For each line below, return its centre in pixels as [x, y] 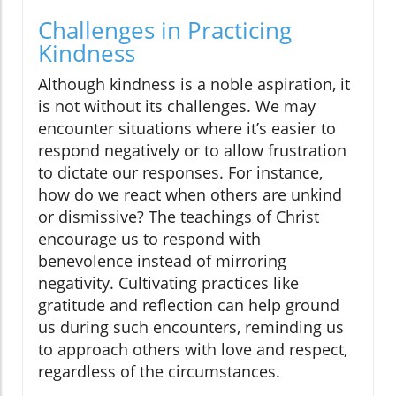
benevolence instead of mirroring [162, 261]
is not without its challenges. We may [177, 107]
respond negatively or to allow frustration [192, 151]
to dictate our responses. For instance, [180, 173]
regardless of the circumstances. [159, 372]
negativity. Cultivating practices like [168, 283]
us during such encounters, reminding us [191, 327]
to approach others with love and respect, [193, 350]
